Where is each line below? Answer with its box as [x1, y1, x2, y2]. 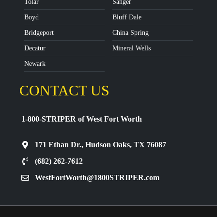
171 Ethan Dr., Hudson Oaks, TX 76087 [35, 140, 166, 149]
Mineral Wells [112, 45, 151, 52]
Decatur [24, 45, 46, 52]
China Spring [112, 29, 149, 37]
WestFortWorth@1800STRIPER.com [35, 173, 159, 182]
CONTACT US [19, 82, 109, 99]
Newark [24, 60, 46, 68]
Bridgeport [24, 29, 54, 37]
